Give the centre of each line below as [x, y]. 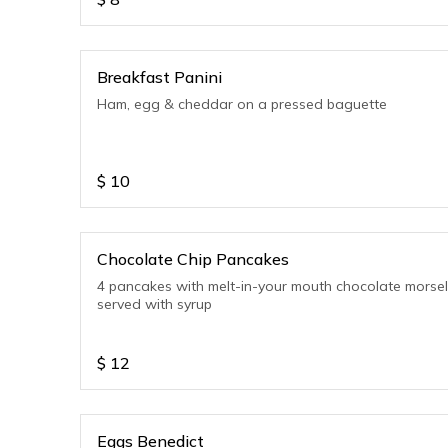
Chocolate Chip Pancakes [193, 259]
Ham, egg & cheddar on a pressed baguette [242, 104]
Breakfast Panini [159, 77]
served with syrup [154, 304]
